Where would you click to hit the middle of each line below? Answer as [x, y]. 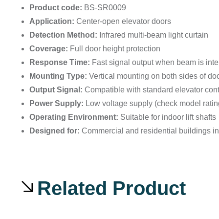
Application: [52, 22]
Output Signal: [56, 90]
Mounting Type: [58, 76]
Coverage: [49, 49]
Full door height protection [114, 49]
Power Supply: [56, 104]
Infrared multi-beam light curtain [153, 35]
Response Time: [60, 63]
